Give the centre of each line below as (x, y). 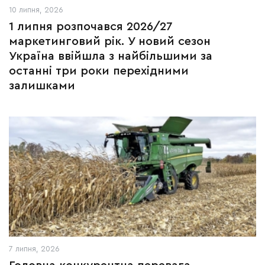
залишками (42, 86)
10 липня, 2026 (36, 10)
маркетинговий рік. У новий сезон (110, 41)
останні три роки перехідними (99, 71)
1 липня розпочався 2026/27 (91, 27)
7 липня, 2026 (34, 249)
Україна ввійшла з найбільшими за (111, 56)
